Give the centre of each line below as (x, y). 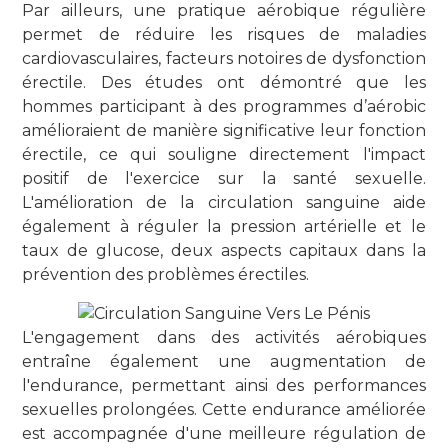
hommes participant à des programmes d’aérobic (224, 106)
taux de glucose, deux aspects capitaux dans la (224, 250)
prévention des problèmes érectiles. (166, 274)
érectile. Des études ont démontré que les (224, 82)
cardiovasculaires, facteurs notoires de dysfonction (224, 58)
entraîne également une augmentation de (224, 362)
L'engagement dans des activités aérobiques (224, 338)
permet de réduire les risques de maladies (224, 34)
